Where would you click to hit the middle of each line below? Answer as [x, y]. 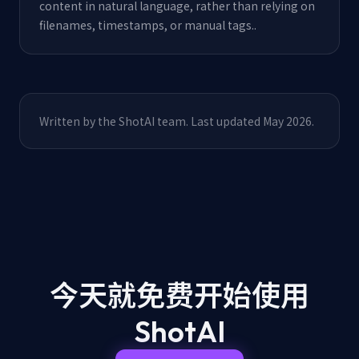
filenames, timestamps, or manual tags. [147, 25]
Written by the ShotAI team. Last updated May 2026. [177, 121]
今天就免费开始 [151, 295]
